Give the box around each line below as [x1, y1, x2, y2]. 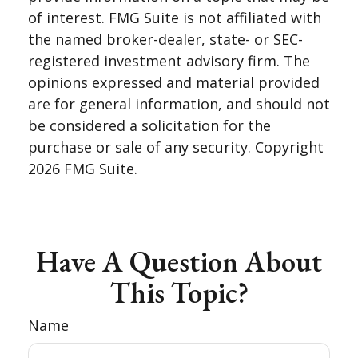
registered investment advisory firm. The [28, 51, 310, 70]
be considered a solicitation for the [28, 116, 271, 135]
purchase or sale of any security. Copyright [28, 137, 324, 157]
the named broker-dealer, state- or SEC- [28, 30, 303, 49]
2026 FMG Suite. [28, 159, 137, 178]
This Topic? [109, 274, 249, 312]
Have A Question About [36, 243, 322, 280]
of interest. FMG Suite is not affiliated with [28, 8, 321, 27]
